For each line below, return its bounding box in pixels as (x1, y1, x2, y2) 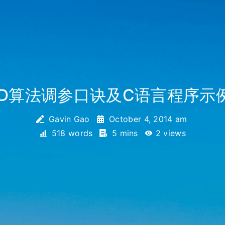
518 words (49, 128, 96, 138)
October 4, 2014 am (108, 114, 187, 124)
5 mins (109, 128, 141, 138)
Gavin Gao (46, 114, 93, 124)
